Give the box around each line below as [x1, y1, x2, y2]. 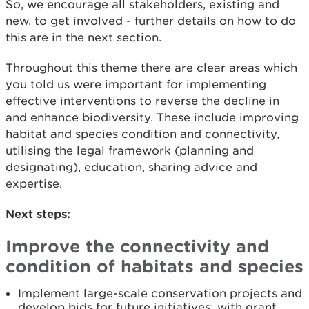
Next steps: [6, 207, 70, 220]
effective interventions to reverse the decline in [6, 94, 279, 108]
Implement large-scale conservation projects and [18, 286, 302, 300]
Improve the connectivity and [6, 236, 269, 256]
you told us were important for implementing [6, 77, 266, 91]
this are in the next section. [6, 30, 161, 44]
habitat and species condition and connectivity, [6, 127, 279, 141]
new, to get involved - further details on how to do [6, 14, 296, 28]
